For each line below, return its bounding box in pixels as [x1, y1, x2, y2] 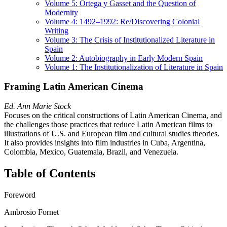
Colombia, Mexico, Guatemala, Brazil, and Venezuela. [4, 147, 178, 157]
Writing [45, 26, 68, 35]
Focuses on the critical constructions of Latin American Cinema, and [4, 111, 222, 120]
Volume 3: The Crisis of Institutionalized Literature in [45, 35, 215, 44]
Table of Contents [4, 167, 95, 180]
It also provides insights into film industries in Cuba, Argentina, [4, 138, 205, 147]
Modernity [45, 8, 78, 17]
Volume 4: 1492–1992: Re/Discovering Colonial [45, 17, 200, 26]
